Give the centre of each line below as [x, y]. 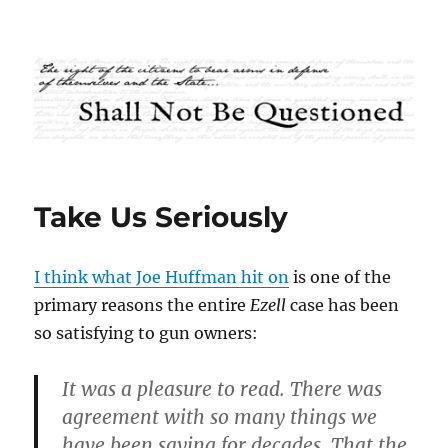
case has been [343, 305]
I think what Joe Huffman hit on [162, 277]
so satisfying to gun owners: [146, 333]
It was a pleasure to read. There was [222, 389]
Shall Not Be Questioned [183, 56]
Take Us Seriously [161, 217]
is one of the [340, 277]
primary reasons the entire [142, 305]
